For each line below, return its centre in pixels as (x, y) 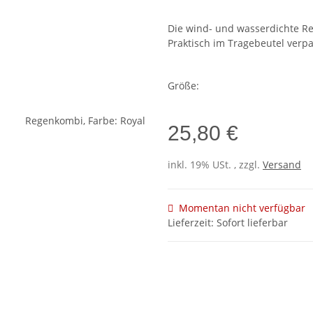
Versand (282, 165)
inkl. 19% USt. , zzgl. (215, 165)
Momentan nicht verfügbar (242, 208)
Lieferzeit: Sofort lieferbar (228, 223)
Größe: (185, 86)
